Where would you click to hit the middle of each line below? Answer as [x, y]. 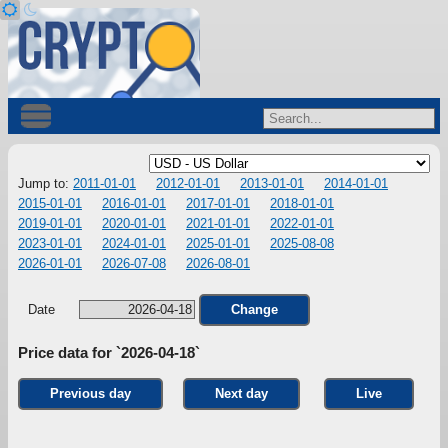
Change [254, 309]
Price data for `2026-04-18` [109, 353]
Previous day [90, 394]
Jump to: [45, 183]
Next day [241, 394]
